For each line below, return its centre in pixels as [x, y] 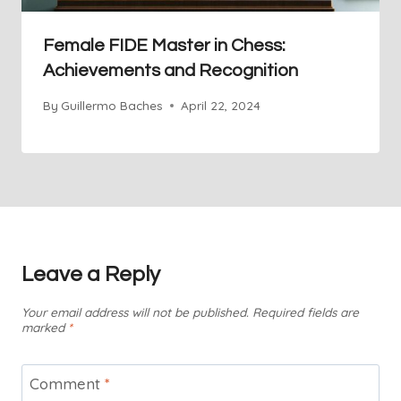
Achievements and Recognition [171, 70]
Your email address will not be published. [135, 312]
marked [45, 328]
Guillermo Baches [112, 106]
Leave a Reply [91, 275]
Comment [67, 383]
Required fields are [306, 312]
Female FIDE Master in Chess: [164, 45]
